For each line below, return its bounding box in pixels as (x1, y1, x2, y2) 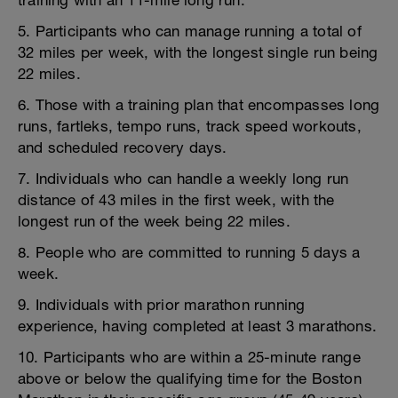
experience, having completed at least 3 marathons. (18, 317, 378, 335)
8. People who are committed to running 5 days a (18, 243, 361, 261)
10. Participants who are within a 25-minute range (18, 348, 361, 366)
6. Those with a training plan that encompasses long (18, 96, 380, 114)
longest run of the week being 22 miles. (18, 212, 291, 230)
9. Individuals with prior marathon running (18, 296, 306, 314)
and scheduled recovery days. (18, 139, 227, 156)
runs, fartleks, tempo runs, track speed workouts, (18, 117, 362, 135)
